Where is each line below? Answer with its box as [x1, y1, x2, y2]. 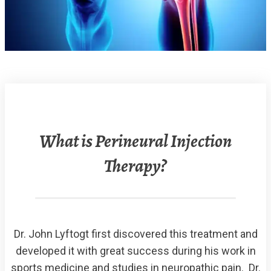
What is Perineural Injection [39, 128, 232, 153]
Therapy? [104, 153, 167, 178]
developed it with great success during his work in [15, 244, 256, 258]
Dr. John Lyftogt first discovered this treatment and [13, 227, 258, 241]
